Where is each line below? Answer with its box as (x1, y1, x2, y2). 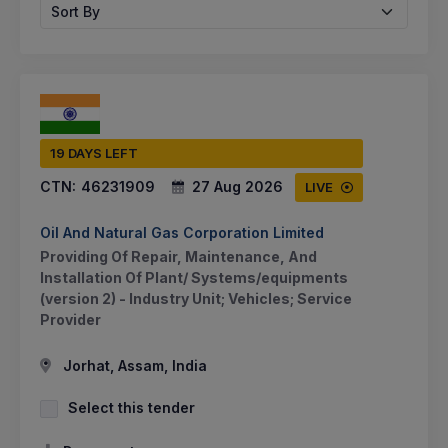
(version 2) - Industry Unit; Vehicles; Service (40, 289, 352, 307)
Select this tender (68, 398, 195, 416)
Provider (40, 310, 101, 328)
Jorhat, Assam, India (59, 356, 207, 374)
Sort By (51, 2, 100, 20)
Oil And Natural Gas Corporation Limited (40, 223, 324, 241)
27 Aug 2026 (192, 177, 283, 195)
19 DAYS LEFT (50, 144, 138, 161)
